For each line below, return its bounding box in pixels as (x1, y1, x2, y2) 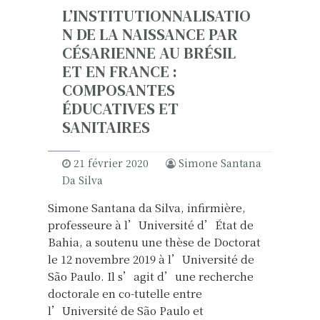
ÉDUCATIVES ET (62, 98, 179, 121)
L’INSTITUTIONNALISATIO (62, 5, 251, 28)
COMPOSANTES (62, 79, 175, 102)
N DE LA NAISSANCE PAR (62, 24, 238, 46)
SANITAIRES (62, 116, 150, 139)
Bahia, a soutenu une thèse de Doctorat (48, 234, 261, 249)
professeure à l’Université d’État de (48, 216, 254, 232)
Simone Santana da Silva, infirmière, (48, 199, 246, 215)
